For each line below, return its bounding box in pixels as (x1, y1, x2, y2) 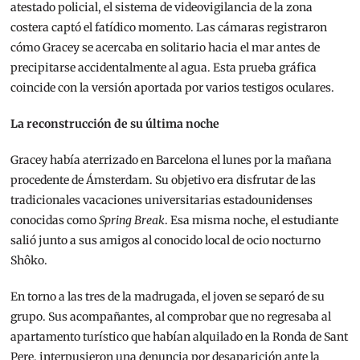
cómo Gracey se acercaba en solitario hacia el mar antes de (10, 39, 321, 55)
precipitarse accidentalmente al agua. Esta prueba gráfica (10, 59, 317, 75)
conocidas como (10, 212, 100, 227)
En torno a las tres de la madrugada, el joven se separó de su (10, 288, 325, 304)
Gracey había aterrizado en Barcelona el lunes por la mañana (10, 152, 333, 167)
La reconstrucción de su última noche (10, 116, 220, 131)
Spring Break (99, 212, 166, 227)
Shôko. (10, 252, 48, 268)
